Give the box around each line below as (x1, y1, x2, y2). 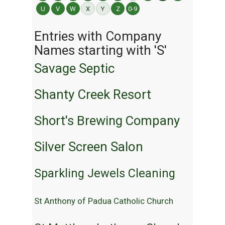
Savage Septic (34, 61, 115, 76)
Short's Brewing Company (34, 113, 180, 129)
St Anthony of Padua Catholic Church (34, 196, 173, 206)
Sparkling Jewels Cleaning (34, 166, 175, 181)
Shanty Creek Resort (34, 87, 151, 102)
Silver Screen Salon (34, 139, 143, 155)
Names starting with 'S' (34, 43, 167, 58)
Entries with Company (34, 29, 161, 44)
